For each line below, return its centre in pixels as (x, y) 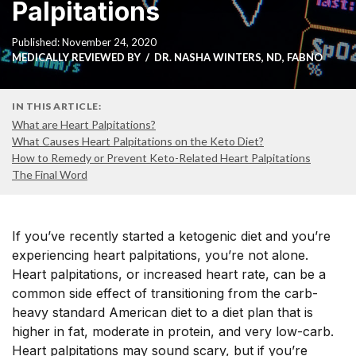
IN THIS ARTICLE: (56, 106)
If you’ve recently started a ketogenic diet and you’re (171, 236)
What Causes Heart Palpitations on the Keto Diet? (138, 141)
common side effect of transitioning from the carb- (165, 293)
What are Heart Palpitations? (84, 124)
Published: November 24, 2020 (84, 42)
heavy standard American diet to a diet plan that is (163, 312)
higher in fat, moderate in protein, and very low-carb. (173, 331)
